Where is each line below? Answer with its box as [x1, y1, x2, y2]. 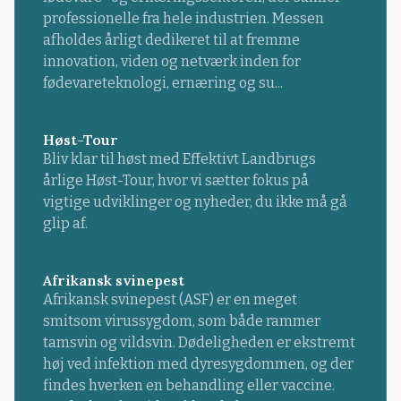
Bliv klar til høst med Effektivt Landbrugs [42, 149, 316, 167]
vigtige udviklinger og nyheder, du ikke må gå [42, 192, 347, 210]
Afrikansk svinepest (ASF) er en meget [42, 290, 297, 308]
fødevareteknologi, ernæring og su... [42, 73, 283, 91]
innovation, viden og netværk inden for [42, 52, 301, 70]
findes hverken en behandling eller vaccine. [42, 376, 335, 394]
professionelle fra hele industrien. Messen [42, 9, 324, 27]
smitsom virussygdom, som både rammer [42, 311, 320, 329]
